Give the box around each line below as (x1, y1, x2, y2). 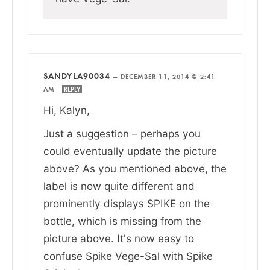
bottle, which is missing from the (43, 214, 201, 227)
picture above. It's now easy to (43, 231, 194, 245)
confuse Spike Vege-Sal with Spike (43, 249, 213, 262)
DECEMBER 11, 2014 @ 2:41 (120, 72, 215, 81)
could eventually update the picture (43, 144, 217, 157)
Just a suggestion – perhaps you (43, 127, 201, 140)
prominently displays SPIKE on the (43, 196, 210, 210)
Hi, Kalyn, (43, 103, 90, 116)
